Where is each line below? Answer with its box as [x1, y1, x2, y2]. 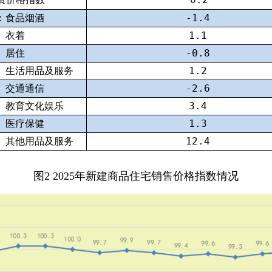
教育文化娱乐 [5, 100, 64, 112]
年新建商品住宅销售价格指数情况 [75, 170, 239, 182]
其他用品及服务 [5, 135, 74, 147]
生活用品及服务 [5, 65, 74, 76]
